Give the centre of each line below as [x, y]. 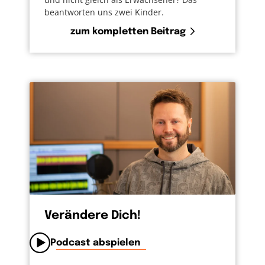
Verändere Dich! [93, 215]
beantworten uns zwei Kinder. [104, 12]
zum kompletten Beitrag [128, 31]
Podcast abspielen [95, 243]
